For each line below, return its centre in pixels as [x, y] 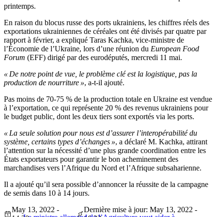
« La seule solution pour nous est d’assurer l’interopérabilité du [101, 133]
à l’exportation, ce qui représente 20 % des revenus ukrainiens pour [106, 108]
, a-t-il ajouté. [104, 83]
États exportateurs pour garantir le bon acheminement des [91, 159]
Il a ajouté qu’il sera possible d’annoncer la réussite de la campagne [106, 185]
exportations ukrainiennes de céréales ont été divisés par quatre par [105, 31]
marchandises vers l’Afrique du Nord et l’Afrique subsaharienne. [103, 168]
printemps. [20, 6]
